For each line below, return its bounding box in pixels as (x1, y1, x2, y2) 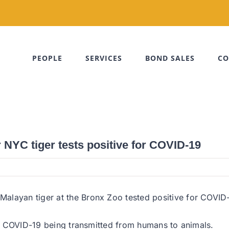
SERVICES (85, 53, 122, 63)
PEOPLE (32, 53, 62, 63)
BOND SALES (145, 53, 195, 63)
